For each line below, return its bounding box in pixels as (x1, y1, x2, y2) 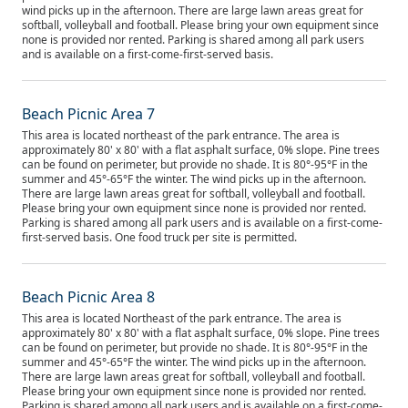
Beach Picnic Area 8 (22, 287, 155, 307)
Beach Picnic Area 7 (22, 104, 155, 124)
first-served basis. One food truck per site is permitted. (22, 229, 297, 245)
